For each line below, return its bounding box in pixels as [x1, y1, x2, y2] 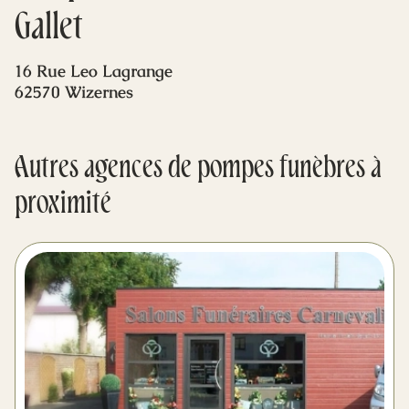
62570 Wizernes [15, 81, 133, 102]
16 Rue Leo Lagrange [15, 60, 173, 81]
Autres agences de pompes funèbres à [15, 153, 382, 186]
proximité [15, 189, 111, 222]
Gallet [15, 9, 83, 49]
